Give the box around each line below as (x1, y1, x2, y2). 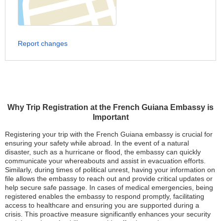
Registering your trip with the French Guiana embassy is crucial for (5, 130, 213, 138)
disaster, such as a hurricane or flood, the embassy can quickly (5, 148, 201, 156)
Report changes (18, 39, 68, 47)
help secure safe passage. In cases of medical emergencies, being (5, 184, 213, 191)
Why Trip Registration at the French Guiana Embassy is (7, 103, 214, 111)
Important (92, 113, 129, 121)
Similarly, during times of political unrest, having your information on (5, 166, 215, 174)
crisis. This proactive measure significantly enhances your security (5, 210, 211, 218)
